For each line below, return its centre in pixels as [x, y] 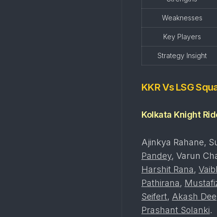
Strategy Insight [182, 55]
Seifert [154, 196]
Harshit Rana [168, 169]
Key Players [182, 37]
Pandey [156, 156]
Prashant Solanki [176, 210]
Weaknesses [182, 18]
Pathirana [161, 183]
